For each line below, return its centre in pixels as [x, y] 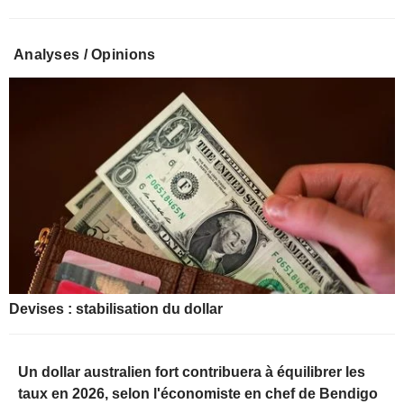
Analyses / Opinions [85, 54]
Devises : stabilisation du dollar [116, 309]
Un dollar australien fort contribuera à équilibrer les [192, 372]
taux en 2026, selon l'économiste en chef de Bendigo [198, 394]
